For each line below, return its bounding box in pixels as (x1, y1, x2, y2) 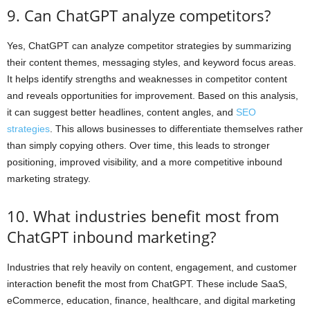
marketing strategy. (7, 172, 91, 184)
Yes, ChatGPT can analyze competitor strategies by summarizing (7, 39, 291, 51)
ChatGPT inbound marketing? (7, 226, 216, 247)
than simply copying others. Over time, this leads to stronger (7, 139, 270, 151)
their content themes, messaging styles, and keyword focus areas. (7, 56, 296, 68)
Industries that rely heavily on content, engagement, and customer (7, 261, 297, 273)
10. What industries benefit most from (7, 205, 279, 226)
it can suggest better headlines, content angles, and (7, 106, 236, 118)
